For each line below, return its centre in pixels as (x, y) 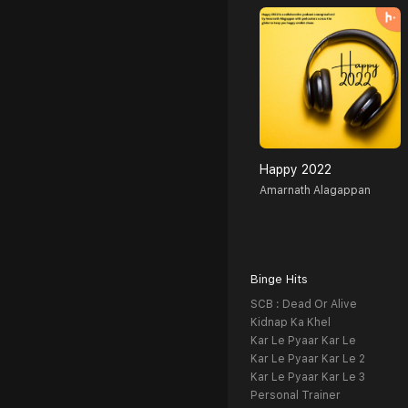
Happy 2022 (296, 170)
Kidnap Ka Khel (291, 323)
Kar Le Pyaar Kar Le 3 (308, 377)
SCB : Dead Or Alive (304, 305)
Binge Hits (279, 280)
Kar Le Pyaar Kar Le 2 (308, 359)
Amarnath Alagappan (315, 191)
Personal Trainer (296, 396)
